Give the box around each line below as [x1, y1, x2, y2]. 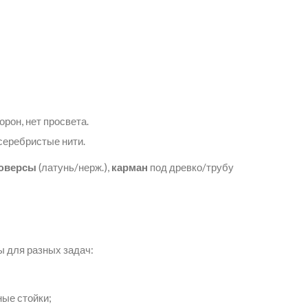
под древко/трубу [148, 160, 234, 173]
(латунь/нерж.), [36, 160, 111, 173]
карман [111, 160, 148, 173]
